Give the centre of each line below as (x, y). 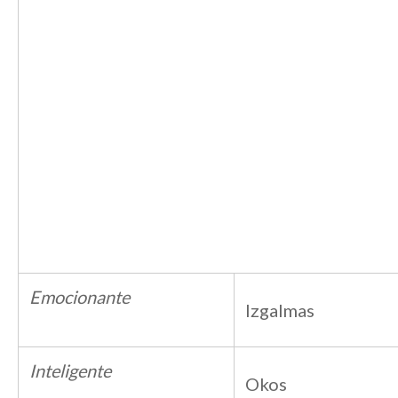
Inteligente (70, 370)
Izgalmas (280, 310)
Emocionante (80, 297)
